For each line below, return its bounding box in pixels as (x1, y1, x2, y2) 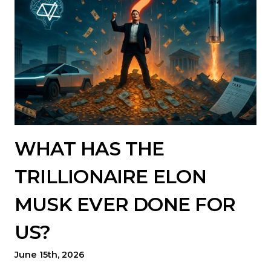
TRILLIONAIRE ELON (15, 165, 206, 188)
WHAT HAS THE (15, 137, 165, 160)
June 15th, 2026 (15, 249, 85, 260)
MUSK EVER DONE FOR (15, 192, 235, 216)
